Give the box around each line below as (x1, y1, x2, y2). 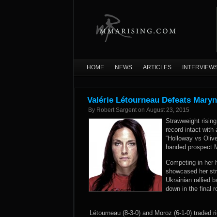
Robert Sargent (96, 107, 137, 113)
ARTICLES (143, 64, 171, 71)
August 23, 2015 (146, 107, 189, 113)
